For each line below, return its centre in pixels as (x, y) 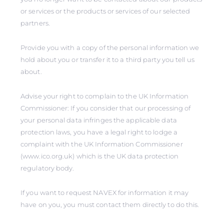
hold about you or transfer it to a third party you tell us (107, 59)
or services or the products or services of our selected (105, 11)
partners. (35, 23)
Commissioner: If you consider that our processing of (106, 108)
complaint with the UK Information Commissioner (102, 144)
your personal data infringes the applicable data (99, 120)
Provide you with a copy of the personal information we (110, 47)
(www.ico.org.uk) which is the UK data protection (99, 156)
